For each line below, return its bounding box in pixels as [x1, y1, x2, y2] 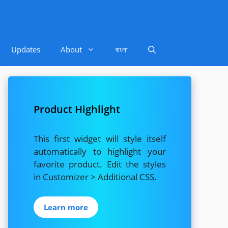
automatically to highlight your [34, 146, 166, 157]
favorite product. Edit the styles [34, 158, 166, 170]
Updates [11, 44, 40, 54]
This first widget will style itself [34, 133, 166, 145]
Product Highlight [34, 102, 120, 116]
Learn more [44, 202, 88, 212]
